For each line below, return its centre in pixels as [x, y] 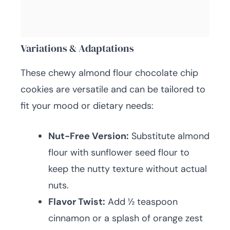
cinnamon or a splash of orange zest [126, 218]
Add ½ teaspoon [141, 202]
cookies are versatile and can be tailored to [113, 89]
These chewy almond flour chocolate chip [109, 73]
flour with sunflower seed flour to [119, 152]
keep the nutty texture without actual [128, 169]
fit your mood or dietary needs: [87, 106]
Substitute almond [169, 136]
